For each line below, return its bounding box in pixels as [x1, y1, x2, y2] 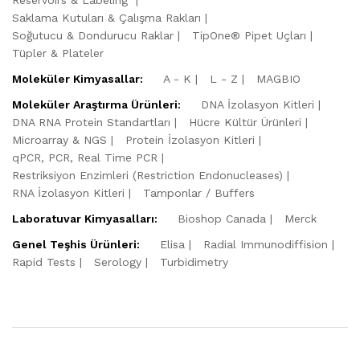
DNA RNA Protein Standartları [12, 115, 170, 129]
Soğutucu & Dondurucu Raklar [12, 28, 174, 42]
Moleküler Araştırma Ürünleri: [12, 97, 181, 111]
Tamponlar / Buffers [143, 186, 255, 199]
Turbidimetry [160, 255, 228, 268]
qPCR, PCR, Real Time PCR [12, 150, 157, 164]
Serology [94, 255, 141, 268]
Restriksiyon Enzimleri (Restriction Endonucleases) [12, 168, 283, 182]
